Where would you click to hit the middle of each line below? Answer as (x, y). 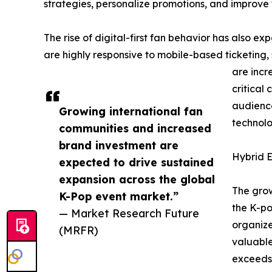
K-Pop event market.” (119, 196)
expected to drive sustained (136, 162)
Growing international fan (131, 111)
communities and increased (135, 128)
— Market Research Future (129, 213)
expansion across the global (137, 179)
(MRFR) (79, 230)
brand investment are (119, 145)
